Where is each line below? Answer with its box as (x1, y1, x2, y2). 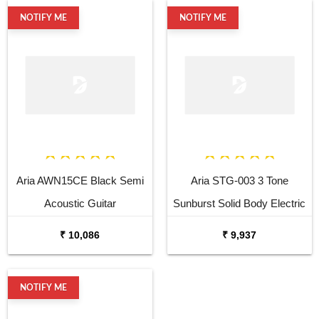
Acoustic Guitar (43, 197, 116, 209)
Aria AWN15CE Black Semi (16, 174, 144, 187)
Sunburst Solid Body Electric (173, 197, 305, 209)
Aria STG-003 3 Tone (190, 174, 288, 187)
